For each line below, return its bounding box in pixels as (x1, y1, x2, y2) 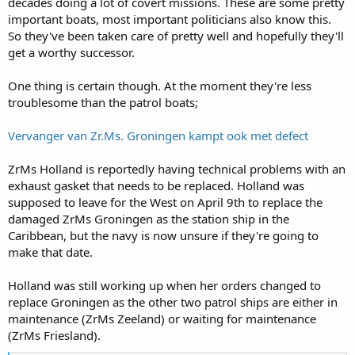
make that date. (8, 243, 93, 260)
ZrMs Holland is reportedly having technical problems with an (8, 160, 345, 177)
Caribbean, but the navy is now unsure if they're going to (8, 227, 319, 243)
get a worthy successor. (8, 44, 135, 60)
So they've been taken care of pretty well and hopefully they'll (8, 27, 344, 44)
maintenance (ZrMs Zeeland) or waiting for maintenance (8, 310, 316, 326)
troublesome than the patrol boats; (8, 94, 198, 110)
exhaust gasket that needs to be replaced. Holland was (8, 177, 304, 193)
